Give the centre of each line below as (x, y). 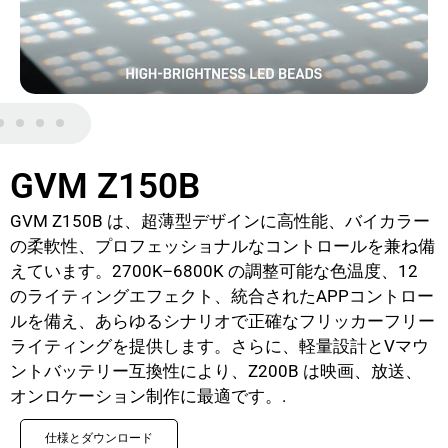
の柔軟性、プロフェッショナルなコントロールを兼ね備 (222, 246)
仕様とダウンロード (99, 438)
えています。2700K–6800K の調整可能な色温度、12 (214, 271)
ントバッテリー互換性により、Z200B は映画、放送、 (216, 371)
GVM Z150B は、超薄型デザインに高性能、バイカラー (220, 221)
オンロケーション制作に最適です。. (148, 396)
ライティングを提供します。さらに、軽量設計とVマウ (219, 346)
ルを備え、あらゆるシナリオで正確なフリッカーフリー (222, 321)
